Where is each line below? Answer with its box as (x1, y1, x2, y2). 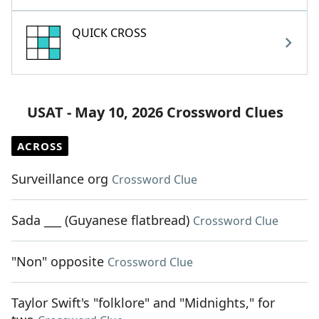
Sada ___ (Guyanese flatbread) (11, 211, 189, 229)
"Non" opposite (11, 253, 104, 271)
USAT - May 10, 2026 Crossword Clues (27, 103, 283, 122)
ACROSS (17, 139, 63, 154)
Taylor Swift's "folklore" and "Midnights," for (11, 294, 275, 312)
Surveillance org (11, 170, 108, 188)
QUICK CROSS (72, 25, 147, 41)
